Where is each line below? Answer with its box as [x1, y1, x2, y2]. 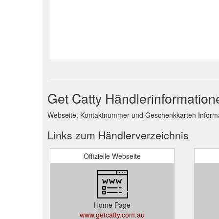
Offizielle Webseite [84, 151, 141, 161]
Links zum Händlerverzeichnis [47, 127, 189, 142]
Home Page [94, 199, 131, 210]
